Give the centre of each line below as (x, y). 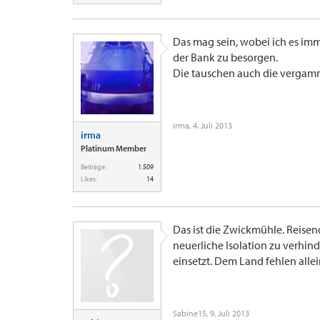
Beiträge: (94, 167)
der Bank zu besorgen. (225, 57)
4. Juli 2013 (212, 125)
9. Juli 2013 (230, 313)
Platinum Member (114, 148)
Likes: (89, 179)
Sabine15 (190, 313)
